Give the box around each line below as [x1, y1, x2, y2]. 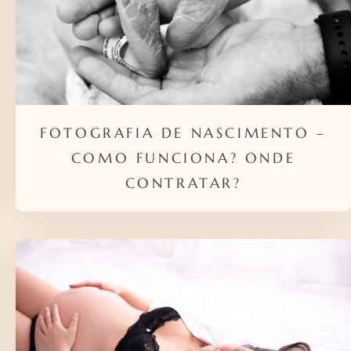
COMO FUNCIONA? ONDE [71, 148, 296, 167]
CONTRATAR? [125, 173, 242, 192]
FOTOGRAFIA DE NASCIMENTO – [40, 123, 327, 142]
